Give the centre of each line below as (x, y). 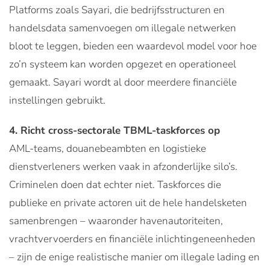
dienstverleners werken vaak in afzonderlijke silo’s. (123, 166)
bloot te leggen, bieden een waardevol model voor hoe (133, 46)
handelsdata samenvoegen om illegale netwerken (123, 28)
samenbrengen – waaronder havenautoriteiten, (116, 221)
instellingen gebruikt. (57, 100)
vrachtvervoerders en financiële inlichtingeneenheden (132, 239)
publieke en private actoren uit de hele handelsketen (128, 202)
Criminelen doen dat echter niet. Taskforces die (115, 184)
